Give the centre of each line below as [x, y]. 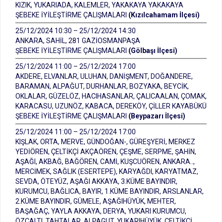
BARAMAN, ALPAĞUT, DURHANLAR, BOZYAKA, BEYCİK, [102, 86]
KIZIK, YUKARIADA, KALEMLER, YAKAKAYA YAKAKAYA [99, 5]
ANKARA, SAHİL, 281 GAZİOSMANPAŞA [78, 41]
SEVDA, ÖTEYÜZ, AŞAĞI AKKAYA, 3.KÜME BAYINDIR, [96, 181]
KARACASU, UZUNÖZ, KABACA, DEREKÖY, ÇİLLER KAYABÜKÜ [111, 106]
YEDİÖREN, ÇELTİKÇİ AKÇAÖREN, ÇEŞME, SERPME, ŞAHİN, [106, 152]
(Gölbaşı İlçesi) [153, 51]
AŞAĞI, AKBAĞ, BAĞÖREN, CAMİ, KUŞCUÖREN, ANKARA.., [105, 162]
